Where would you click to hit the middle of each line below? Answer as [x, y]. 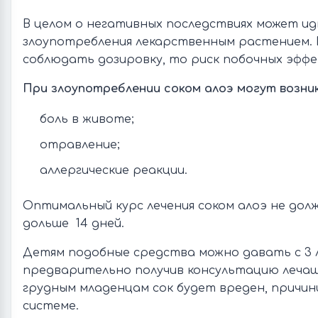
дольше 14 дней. [73, 224]
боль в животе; [87, 119]
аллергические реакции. [114, 170]
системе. [51, 306]
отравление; [80, 145]
